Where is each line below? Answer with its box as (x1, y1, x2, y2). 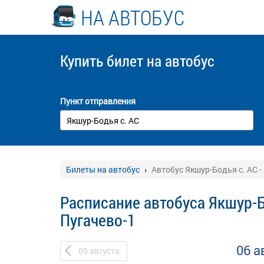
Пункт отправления (60, 95, 136, 107)
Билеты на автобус (66, 164, 140, 175)
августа (90, 245, 120, 256)
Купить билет (60, 51, 147, 71)
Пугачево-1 (60, 209, 136, 231)
